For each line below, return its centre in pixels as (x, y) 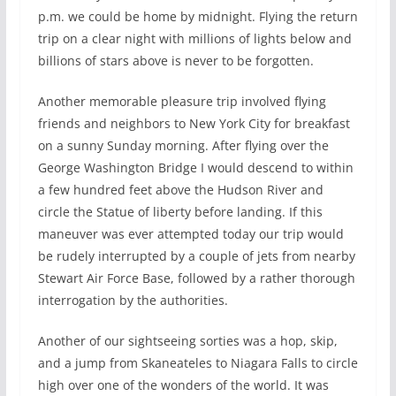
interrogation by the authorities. (133, 301)
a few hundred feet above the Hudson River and (180, 190)
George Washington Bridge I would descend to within (195, 168)
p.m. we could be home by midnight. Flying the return (198, 17)
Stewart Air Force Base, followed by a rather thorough (196, 278)
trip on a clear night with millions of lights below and (194, 39)
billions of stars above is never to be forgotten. (175, 61)
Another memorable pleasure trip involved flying (182, 102)
